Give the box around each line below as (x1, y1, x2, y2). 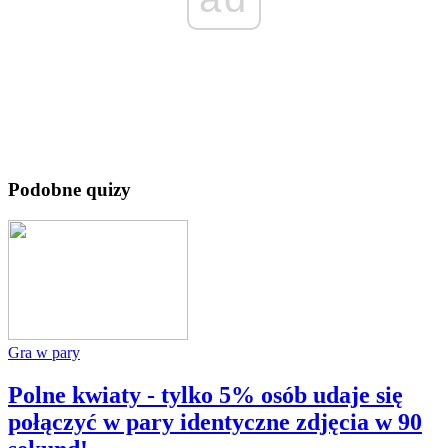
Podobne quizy (8, 179, 131, 201)
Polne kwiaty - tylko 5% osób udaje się (8, 382, 403, 409)
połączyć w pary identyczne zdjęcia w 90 (8, 409, 422, 436)
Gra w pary (8, 344, 80, 362)
